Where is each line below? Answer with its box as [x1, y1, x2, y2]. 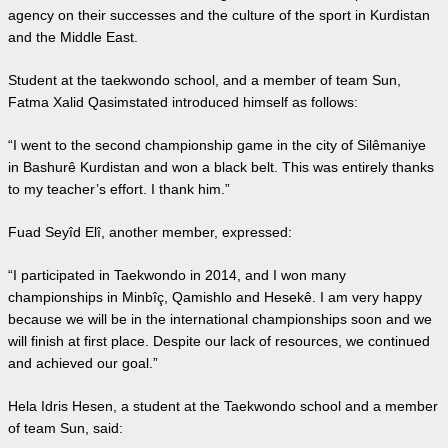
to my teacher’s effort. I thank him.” [8, 181, 230, 197]
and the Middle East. [8, 29, 138, 45]
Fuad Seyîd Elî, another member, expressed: [8, 224, 292, 240]
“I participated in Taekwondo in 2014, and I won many [8, 267, 346, 283]
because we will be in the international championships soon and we [8, 311, 432, 327]
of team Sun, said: [8, 420, 123, 436]
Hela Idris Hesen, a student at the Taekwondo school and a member [8, 398, 438, 414]
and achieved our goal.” [8, 355, 158, 371]
